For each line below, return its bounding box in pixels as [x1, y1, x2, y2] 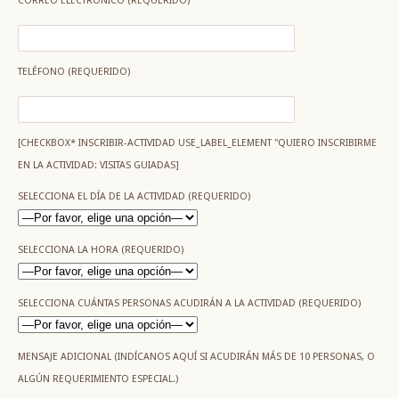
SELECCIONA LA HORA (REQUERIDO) [18, 244, 183, 256]
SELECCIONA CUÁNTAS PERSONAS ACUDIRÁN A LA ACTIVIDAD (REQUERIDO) [18, 297, 361, 309]
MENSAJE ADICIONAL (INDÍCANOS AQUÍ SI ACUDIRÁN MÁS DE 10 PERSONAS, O [18, 351, 375, 362]
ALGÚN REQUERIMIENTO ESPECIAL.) [18, 373, 178, 385]
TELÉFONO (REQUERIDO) [18, 66, 130, 77]
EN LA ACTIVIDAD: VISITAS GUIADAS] [18, 159, 179, 171]
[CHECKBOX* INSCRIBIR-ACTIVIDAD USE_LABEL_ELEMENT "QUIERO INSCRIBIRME [18, 137, 377, 149]
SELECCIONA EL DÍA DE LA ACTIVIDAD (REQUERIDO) [18, 191, 250, 202]
